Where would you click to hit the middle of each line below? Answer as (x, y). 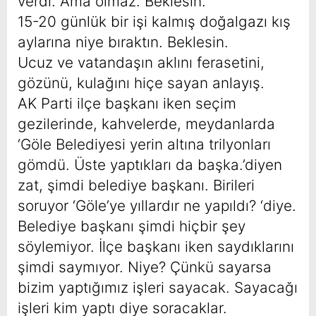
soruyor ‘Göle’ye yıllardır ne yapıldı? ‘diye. (157, 206)
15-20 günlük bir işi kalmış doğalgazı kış (154, 22)
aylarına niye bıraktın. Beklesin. (123, 42)
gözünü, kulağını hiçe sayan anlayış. (141, 83)
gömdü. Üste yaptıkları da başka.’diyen (150, 165)
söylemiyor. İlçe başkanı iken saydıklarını (156, 247)
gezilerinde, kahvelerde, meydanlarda (146, 124)
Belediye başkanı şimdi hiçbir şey (132, 226)
